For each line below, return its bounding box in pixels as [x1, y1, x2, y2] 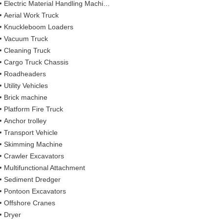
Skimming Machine [4, 140, 63, 148]
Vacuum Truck [4, 34, 48, 43]
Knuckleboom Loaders [4, 22, 74, 31]
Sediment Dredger [4, 175, 61, 183]
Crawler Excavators [4, 152, 65, 160]
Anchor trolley [4, 116, 47, 125]
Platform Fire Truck [4, 105, 64, 113]
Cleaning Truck [4, 46, 51, 54]
